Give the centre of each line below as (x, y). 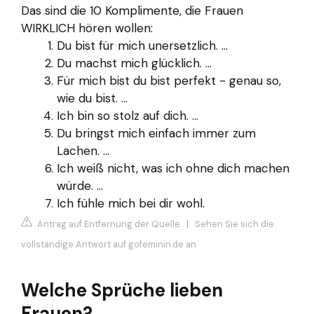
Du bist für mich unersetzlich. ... (142, 45)
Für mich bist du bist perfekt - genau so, (169, 80)
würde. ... (80, 185)
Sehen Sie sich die (234, 224)
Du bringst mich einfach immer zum (156, 133)
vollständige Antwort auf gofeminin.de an (109, 245)
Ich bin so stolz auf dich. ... (128, 115)
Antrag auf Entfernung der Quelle (108, 224)
